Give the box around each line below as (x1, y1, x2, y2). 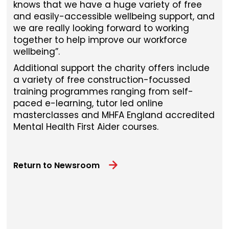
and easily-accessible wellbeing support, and (13, 10, 215, 22)
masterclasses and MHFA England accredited (13, 108, 215, 121)
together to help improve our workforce (13, 34, 187, 46)
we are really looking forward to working (13, 22, 189, 34)
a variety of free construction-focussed (13, 73, 190, 86)
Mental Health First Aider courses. (13, 120, 158, 133)
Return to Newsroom (13, 159, 100, 171)
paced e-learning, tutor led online (13, 97, 163, 109)
